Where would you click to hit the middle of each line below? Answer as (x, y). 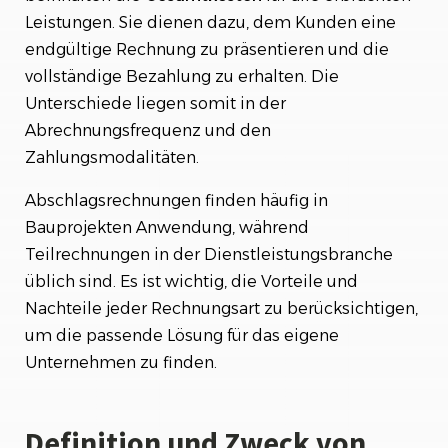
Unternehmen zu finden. (121, 362)
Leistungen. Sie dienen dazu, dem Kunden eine (210, 22)
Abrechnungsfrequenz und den (148, 130)
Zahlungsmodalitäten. (112, 157)
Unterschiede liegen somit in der (155, 103)
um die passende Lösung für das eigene (182, 335)
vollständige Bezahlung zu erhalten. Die (182, 76)
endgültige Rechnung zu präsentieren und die (207, 49)
